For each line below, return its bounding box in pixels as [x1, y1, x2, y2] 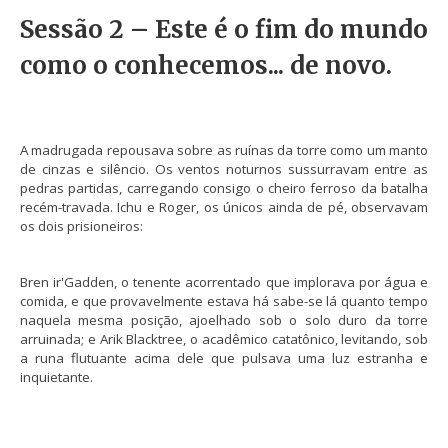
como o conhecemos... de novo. [20, 50, 392, 82]
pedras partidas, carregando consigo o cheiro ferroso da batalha [20, 179, 428, 198]
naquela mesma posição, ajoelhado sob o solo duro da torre [20, 311, 428, 330]
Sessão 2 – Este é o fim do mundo [20, 14, 428, 46]
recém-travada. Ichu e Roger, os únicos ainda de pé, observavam [20, 198, 428, 217]
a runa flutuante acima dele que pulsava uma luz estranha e [20, 349, 428, 368]
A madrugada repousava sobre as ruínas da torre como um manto [20, 141, 428, 160]
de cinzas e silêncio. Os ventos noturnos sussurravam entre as [20, 160, 428, 179]
